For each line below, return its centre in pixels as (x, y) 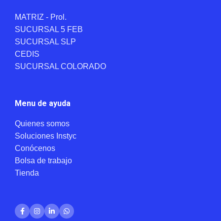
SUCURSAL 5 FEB (49, 30)
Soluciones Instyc (46, 136)
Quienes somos (42, 124)
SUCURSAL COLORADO (60, 67)
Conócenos (35, 148)
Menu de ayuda (43, 104)
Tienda (27, 173)
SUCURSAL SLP (45, 42)
